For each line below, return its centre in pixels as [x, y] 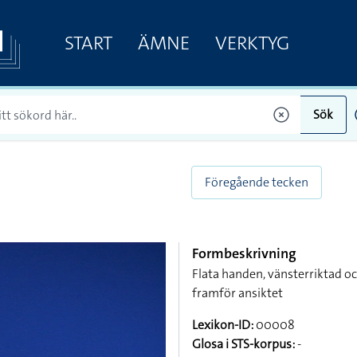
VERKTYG [252, 43]
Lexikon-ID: [223, 325]
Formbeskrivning [244, 253]
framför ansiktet [237, 293]
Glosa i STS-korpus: [243, 344]
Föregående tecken [257, 182]
